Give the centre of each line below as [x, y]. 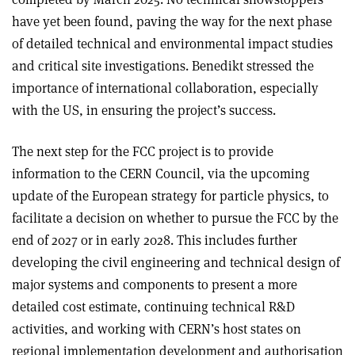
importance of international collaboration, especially [165, 88]
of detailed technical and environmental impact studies [172, 43]
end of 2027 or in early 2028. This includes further [155, 240]
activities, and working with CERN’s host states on [157, 328]
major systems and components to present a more [155, 284]
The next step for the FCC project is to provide [143, 151]
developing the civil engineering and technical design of [176, 262]
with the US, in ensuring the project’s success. [144, 110]
